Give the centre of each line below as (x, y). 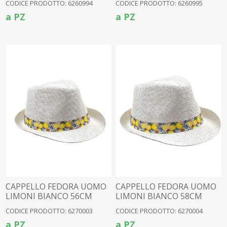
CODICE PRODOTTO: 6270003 (49, 211)
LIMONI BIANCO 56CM (49, 196)
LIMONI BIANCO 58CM (159, 196)
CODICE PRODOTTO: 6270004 (159, 211)
